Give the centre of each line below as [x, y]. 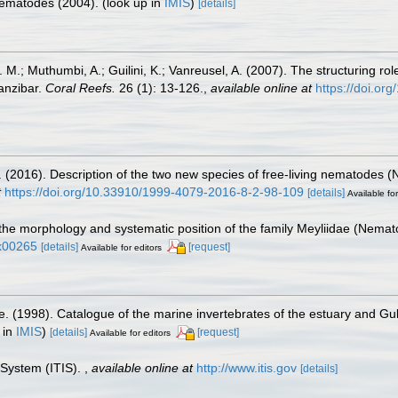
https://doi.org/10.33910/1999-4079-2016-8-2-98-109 [154, 191]
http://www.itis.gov [247, 368]
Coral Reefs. [80, 88]
